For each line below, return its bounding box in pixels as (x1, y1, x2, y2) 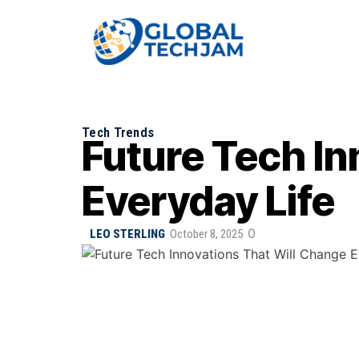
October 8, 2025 (170, 227, 243, 242)
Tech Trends (82, 124, 155, 141)
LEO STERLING (90, 227, 165, 242)
